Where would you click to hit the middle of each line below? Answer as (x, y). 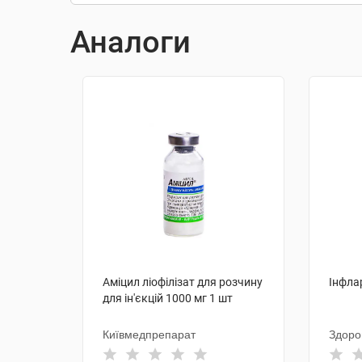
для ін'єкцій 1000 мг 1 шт (168, 298)
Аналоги (130, 42)
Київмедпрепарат (149, 335)
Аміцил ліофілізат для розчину (183, 282)
